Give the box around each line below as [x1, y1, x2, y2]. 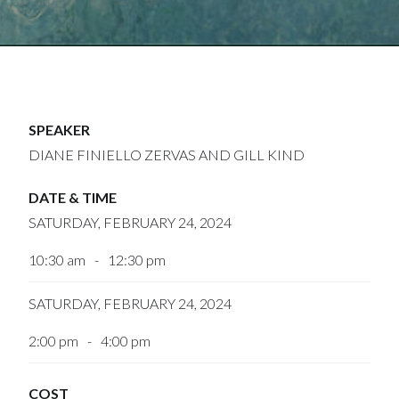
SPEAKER [28, 121, 91, 138]
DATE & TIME [28, 189, 118, 206]
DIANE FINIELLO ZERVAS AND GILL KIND [28, 146, 305, 163]
